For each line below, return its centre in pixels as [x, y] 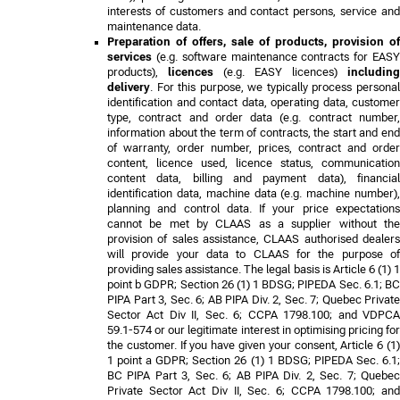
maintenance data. [154, 26]
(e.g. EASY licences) [280, 71]
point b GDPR [141, 284]
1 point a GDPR [147, 360]
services [129, 56]
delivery [129, 87]
